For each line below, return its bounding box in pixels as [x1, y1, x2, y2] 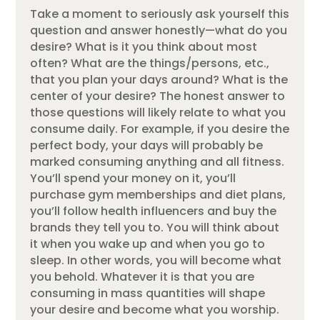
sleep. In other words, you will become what [30, 252, 282, 269]
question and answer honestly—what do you [30, 22, 288, 39]
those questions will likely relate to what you [30, 104, 286, 121]
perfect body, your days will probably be [30, 137, 264, 154]
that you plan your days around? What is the [30, 71, 289, 89]
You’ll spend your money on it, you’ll [30, 170, 236, 187]
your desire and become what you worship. [30, 301, 280, 319]
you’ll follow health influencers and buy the [30, 203, 277, 220]
